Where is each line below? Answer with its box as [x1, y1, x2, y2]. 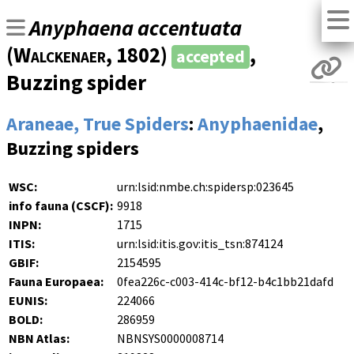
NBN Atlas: [9, 330, 70, 347]
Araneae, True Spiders [6, 111, 189, 137]
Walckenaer [13, 41, 106, 69]
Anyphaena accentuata [29, 14, 242, 42]
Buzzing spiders [6, 136, 139, 161]
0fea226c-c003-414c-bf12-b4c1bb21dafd [117, 273, 333, 290]
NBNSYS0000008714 [117, 330, 224, 347]
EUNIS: [9, 292, 47, 309]
